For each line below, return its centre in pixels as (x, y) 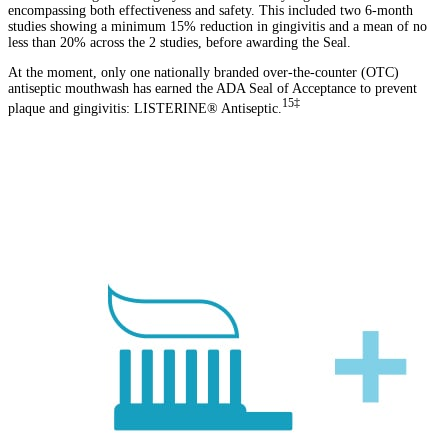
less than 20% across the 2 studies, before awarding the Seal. (181, 42)
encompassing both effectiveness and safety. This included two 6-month (210, 10)
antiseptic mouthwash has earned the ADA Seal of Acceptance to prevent (212, 88)
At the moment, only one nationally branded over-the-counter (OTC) (203, 72)
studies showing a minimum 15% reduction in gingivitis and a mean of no (217, 26)
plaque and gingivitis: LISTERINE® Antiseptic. (145, 108)
